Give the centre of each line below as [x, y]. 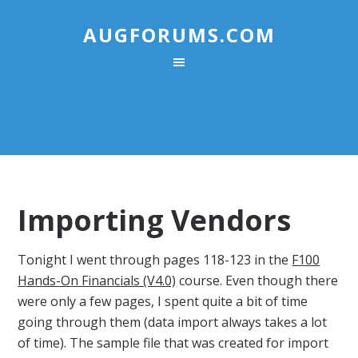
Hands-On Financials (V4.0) [97, 280]
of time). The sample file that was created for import [173, 343]
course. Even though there [257, 280]
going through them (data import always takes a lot [173, 322]
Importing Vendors [155, 220]
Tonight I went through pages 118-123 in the [155, 260]
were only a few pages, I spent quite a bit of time [163, 301]
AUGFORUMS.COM [179, 35]
